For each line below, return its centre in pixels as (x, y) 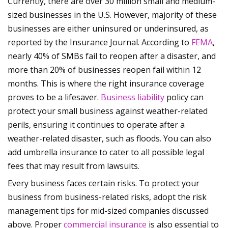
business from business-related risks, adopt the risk (107, 197)
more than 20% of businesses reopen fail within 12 (104, 70)
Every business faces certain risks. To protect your (104, 183)
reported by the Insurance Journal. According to (99, 42)
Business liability (133, 97)
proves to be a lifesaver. (54, 97)
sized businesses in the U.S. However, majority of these (112, 15)
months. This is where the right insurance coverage (106, 84)
